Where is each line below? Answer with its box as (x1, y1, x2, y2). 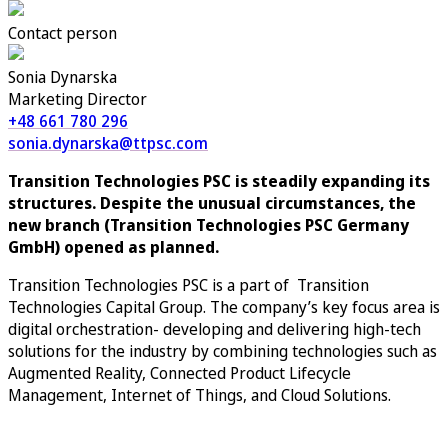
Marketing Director (8, 88, 147, 111)
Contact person (8, 22, 117, 45)
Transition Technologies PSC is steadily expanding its (8, 170, 430, 193)
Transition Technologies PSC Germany (110, 214, 409, 237)
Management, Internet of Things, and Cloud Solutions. (8, 384, 391, 407)
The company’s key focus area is (210, 296, 440, 319)
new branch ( (8, 214, 110, 237)
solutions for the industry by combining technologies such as (8, 340, 437, 363)
